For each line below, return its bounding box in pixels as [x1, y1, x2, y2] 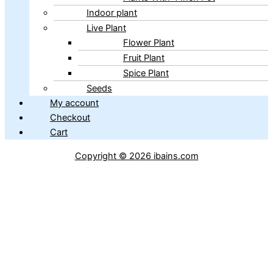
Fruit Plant [123, 52, 165, 64]
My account [50, 97, 99, 109]
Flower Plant [123, 37, 174, 49]
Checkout [50, 112, 90, 124]
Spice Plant [123, 68, 169, 79]
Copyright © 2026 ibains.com [74, 151, 199, 161]
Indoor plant [87, 7, 137, 19]
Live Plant [87, 23, 126, 34]
